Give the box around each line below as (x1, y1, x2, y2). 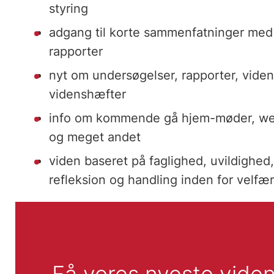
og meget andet (49, 130, 145, 145)
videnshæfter (49, 87, 127, 102)
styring (49, 1, 89, 17)
